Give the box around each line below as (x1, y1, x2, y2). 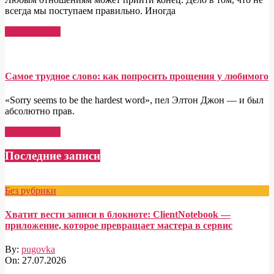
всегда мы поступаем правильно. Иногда (5, 5, 176, 16)
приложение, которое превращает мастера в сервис (5, 220, 232, 231)
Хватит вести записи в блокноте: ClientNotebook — (5, 209, 231, 220)
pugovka (21, 244, 55, 255)
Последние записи (5, 149, 100, 163)
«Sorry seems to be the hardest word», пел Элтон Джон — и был (5, 95, 264, 106)
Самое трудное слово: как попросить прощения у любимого (5, 71, 268, 82)
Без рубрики (5, 185, 56, 196)
